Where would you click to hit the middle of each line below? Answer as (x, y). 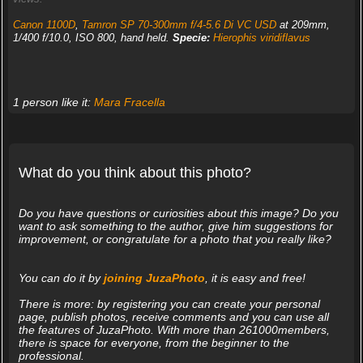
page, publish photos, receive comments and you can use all (173, 317)
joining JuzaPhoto (154, 278)
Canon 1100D (44, 24)
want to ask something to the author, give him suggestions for (175, 226)
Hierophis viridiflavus (261, 37)
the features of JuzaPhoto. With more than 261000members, (174, 330)
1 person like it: (53, 102)
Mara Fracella (129, 102)
